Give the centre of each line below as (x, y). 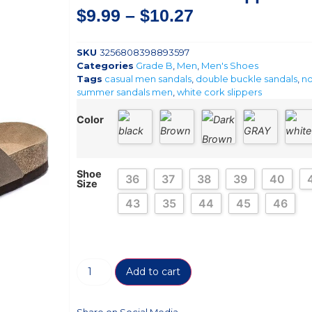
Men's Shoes (230, 66)
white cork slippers (219, 92)
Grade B (154, 66)
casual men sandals (148, 79)
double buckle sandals (247, 79)
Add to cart (153, 271)
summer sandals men (125, 92)
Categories (105, 66)
